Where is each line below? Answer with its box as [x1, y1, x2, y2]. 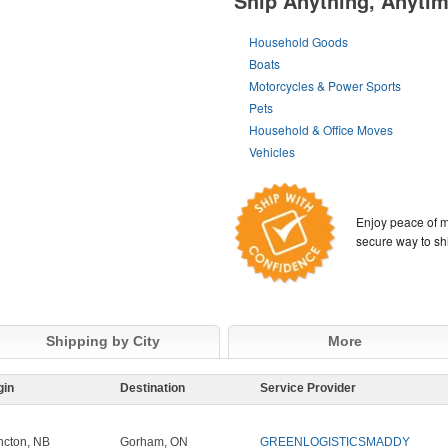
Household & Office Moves [249, 121, 394, 138]
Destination [120, 381, 185, 396]
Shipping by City [46, 333, 160, 350]
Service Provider [260, 381, 356, 396]
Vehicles [249, 143, 296, 160]
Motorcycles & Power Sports [249, 77, 402, 94]
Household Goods [249, 33, 349, 50]
